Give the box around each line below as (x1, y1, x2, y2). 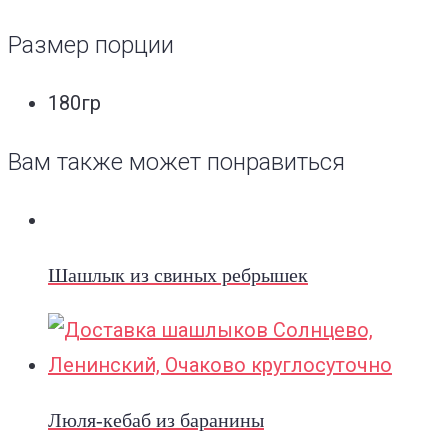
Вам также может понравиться (8, 148, 345, 176)
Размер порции (8, 31, 174, 59)
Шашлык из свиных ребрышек (48, 264, 308, 286)
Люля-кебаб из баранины (48, 409, 264, 431)
